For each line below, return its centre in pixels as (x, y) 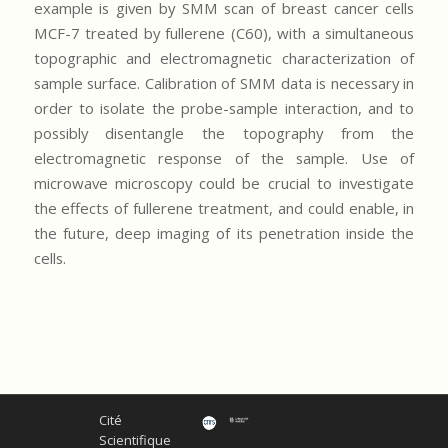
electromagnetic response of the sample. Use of (224, 157)
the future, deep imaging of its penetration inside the (224, 232)
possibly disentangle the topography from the (224, 132)
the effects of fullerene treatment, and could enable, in (224, 207)
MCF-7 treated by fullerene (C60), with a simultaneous (224, 32)
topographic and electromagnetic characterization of (224, 57)
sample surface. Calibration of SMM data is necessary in (224, 82)
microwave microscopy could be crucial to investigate (224, 182)
